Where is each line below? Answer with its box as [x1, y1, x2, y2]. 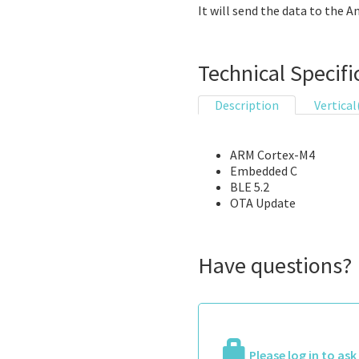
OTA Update [230, 195, 296, 212]
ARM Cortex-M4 [230, 147, 315, 163]
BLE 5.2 [230, 179, 269, 196]
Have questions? [198, 251, 352, 280]
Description [215, 97, 279, 114]
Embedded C [230, 163, 297, 179]
